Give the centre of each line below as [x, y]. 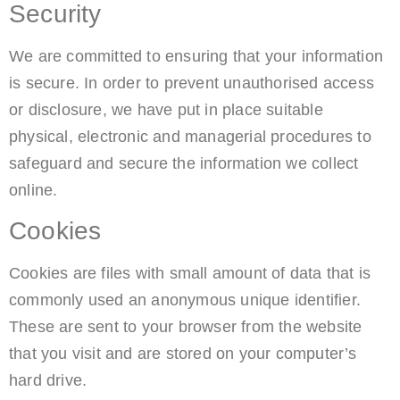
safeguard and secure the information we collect [184, 163]
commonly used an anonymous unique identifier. [185, 300]
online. [33, 190]
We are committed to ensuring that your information [196, 56]
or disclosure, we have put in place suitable [166, 109]
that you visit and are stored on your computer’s [183, 354]
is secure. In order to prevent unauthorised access [192, 83]
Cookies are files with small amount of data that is [190, 274]
